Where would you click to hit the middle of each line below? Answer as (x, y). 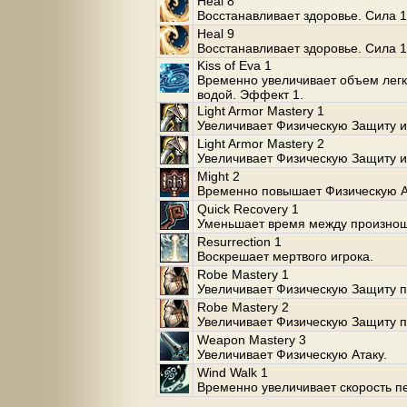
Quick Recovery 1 (248, 209)
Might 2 (218, 176)
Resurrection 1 (239, 242)
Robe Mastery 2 (243, 307)
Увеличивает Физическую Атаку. (292, 354)
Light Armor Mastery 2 (261, 144)
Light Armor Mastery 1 (261, 111)
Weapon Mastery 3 (252, 340)
